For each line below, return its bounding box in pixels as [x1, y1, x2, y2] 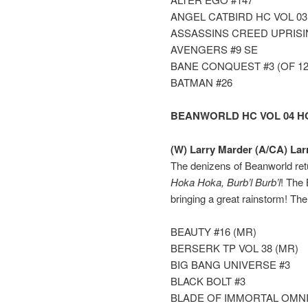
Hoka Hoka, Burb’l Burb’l [170, 174, 280, 189]
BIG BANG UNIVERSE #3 [170, 257, 290, 272]
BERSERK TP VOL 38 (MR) [170, 241, 298, 256]
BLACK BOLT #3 [170, 274, 245, 289]
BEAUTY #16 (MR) [170, 224, 256, 239]
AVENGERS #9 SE [170, 42, 258, 57]
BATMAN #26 [170, 75, 232, 90]
